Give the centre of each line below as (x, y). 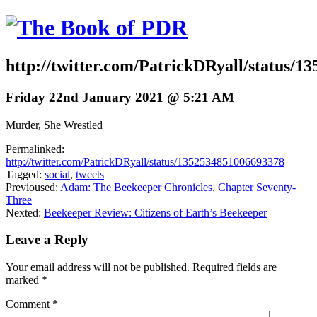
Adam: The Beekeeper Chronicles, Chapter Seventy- (178, 187)
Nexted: (25, 212)
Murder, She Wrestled (54, 125)
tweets (90, 174)
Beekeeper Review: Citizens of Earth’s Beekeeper (155, 212)
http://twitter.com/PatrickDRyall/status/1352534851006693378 (145, 161)
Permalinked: (35, 149)
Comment (29, 304)
